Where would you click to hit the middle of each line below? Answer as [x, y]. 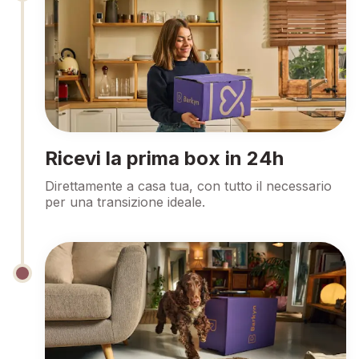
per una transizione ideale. [125, 202]
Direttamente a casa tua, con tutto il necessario [188, 186]
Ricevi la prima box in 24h [164, 158]
